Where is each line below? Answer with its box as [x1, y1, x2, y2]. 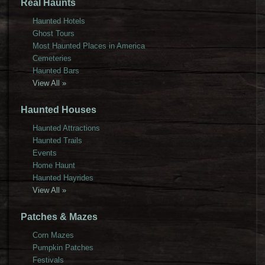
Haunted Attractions [32, 123, 100, 132]
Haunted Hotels [32, 16, 85, 25]
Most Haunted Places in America [32, 41, 145, 50]
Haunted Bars [32, 66, 79, 75]
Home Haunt [32, 160, 75, 170]
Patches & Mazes [20, 211, 98, 222]
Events [32, 148, 57, 157]
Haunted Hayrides [32, 173, 93, 182]
